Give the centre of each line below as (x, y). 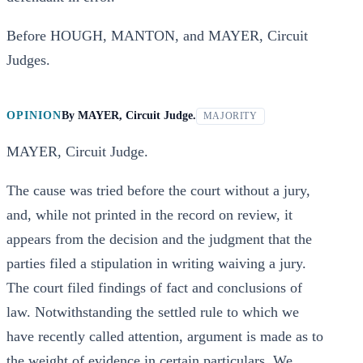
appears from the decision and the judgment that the (159, 239)
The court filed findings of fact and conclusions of (154, 288)
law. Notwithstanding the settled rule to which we (153, 312)
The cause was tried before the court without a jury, (158, 190)
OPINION (34, 115)
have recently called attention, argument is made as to (165, 336)
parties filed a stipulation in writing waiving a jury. (156, 263)
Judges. (28, 60)
